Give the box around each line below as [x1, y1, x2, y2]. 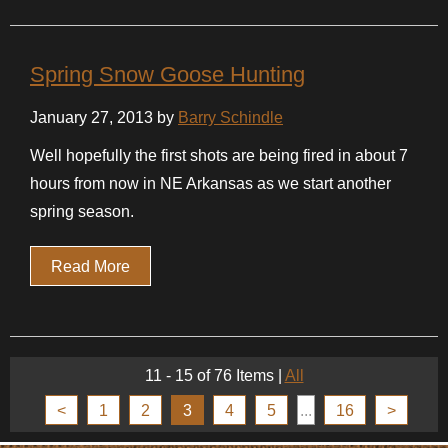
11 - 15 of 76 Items [144, 366, 274, 384]
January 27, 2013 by [30, 108, 178, 126]
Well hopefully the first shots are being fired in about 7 [30, 146, 408, 164]
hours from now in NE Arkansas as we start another [30, 174, 391, 192]
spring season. [30, 202, 134, 220]
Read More [51, 257, 130, 275]
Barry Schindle [178, 108, 283, 126]
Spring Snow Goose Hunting [30, 61, 305, 87]
